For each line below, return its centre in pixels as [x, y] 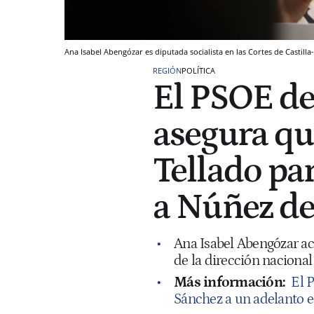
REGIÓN [167, 70]
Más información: [229, 282]
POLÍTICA [198, 70]
